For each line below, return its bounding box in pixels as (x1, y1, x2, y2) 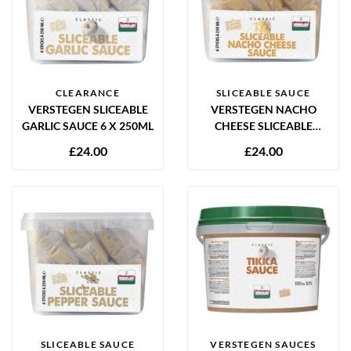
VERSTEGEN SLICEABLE (27, 102, 148, 116)
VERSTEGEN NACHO (210, 102, 317, 116)
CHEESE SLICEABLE (214, 118, 313, 132)
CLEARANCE (56, 86, 120, 99)
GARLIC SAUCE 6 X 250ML (22, 118, 154, 132)
